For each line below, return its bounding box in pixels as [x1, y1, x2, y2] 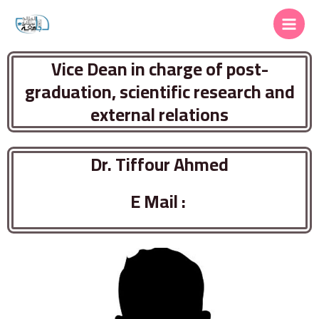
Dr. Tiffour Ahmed [90, 147, 229, 182]
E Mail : [130, 184, 189, 219]
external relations [90, 98, 229, 132]
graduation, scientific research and [24, 75, 295, 109]
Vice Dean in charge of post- [51, 52, 268, 86]
